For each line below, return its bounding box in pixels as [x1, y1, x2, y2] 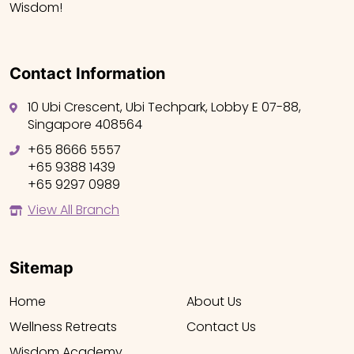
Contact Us [186, 318, 256, 337]
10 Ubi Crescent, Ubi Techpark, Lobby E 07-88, [28, 98, 301, 117]
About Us [186, 292, 242, 311]
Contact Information [9, 64, 165, 84]
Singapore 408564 [28, 115, 142, 134]
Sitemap [9, 258, 73, 278]
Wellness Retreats [9, 318, 117, 337]
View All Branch [28, 201, 119, 220]
